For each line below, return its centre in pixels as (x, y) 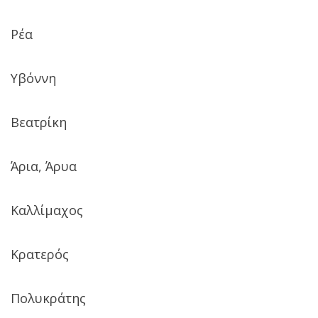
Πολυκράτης (48, 298)
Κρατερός (40, 254)
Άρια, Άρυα (44, 166)
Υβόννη (33, 78)
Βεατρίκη (39, 122)
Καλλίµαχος (47, 210)
